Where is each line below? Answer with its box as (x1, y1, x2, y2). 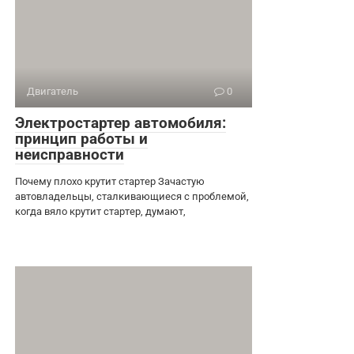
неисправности (15, 145, 124, 164)
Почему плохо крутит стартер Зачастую (15, 175, 205, 187)
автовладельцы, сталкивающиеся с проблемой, (15, 190, 249, 202)
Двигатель (27, 85, 78, 97)
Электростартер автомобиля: (15, 113, 226, 132)
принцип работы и (15, 129, 148, 148)
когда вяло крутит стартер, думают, (15, 205, 186, 217)
